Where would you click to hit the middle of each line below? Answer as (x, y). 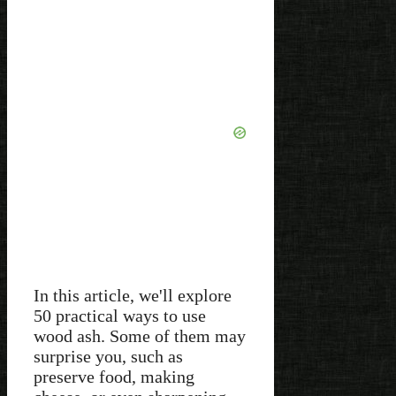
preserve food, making (114, 376)
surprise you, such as (108, 356)
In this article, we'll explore (133, 295)
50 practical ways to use (120, 315)
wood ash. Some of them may (140, 335)
